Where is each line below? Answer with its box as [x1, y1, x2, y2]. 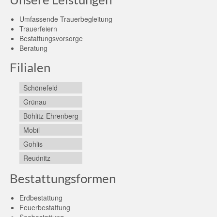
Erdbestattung [19, 193, 62, 202]
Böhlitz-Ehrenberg [23, 111, 78, 121]
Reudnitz [23, 153, 50, 163]
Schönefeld [23, 83, 58, 93]
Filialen [10, 60, 50, 75]
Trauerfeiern [19, 24, 57, 33]
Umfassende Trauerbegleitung [19, 14, 112, 24]
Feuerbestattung [19, 202, 70, 212]
